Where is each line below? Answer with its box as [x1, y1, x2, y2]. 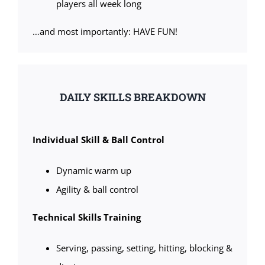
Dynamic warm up [56, 164, 131, 177]
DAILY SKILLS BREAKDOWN [59, 90, 206, 105]
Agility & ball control [56, 183, 138, 196]
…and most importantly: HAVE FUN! [32, 25, 177, 38]
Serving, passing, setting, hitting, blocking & [56, 242, 232, 254]
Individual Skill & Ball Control [32, 134, 164, 146]
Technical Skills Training [32, 211, 141, 224]
